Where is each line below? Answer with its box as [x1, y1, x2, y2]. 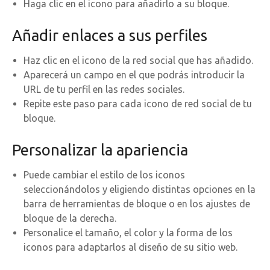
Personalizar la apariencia [12, 141, 188, 159]
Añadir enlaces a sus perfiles [12, 27, 207, 45]
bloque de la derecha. [24, 212, 117, 224]
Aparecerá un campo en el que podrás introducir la [24, 69, 245, 81]
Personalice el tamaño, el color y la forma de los [24, 227, 233, 238]
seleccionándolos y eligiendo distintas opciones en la [24, 183, 256, 195]
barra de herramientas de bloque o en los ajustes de [24, 198, 251, 209]
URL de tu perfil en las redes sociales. [24, 84, 185, 95]
